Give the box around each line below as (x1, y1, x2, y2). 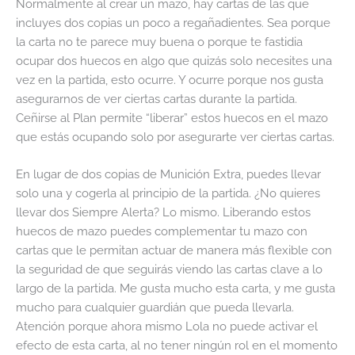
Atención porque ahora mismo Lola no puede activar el (16, 319, 318, 334)
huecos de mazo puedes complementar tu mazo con (16, 224, 307, 239)
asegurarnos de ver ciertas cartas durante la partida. (16, 92, 297, 106)
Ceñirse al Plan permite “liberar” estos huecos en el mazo (16, 111, 328, 125)
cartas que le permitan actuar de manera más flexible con (16, 243, 332, 258)
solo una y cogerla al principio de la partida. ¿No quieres (16, 186, 320, 200)
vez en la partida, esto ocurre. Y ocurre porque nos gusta (16, 73, 323, 87)
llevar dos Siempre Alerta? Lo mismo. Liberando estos (16, 205, 311, 219)
